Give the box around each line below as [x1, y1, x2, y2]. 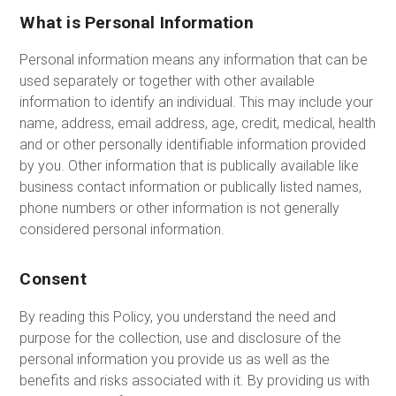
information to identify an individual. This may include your [19, 93, 374, 110]
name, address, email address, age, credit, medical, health [19, 114, 377, 132]
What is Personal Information [19, 11, 254, 33]
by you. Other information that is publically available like [19, 156, 360, 174]
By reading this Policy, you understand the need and [19, 308, 337, 325]
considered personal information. [19, 220, 225, 238]
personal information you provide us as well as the [19, 350, 331, 368]
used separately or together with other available [19, 72, 316, 89]
